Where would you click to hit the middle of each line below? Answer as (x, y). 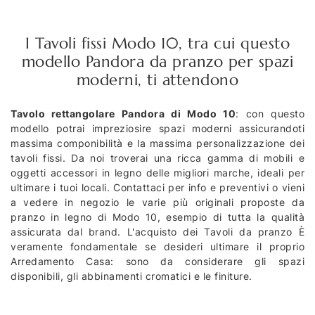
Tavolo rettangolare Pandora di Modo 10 (123, 114)
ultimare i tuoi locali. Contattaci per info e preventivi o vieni (157, 188)
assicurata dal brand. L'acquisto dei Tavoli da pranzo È (157, 232)
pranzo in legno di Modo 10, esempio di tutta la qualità (157, 217)
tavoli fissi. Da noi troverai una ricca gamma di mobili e (157, 158)
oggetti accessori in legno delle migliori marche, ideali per (157, 173)
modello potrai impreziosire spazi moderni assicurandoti (157, 129)
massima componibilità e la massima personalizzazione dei (157, 143)
